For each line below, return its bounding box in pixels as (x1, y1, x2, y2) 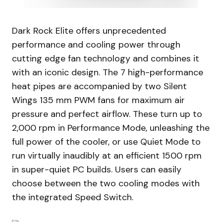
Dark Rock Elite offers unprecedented (12, 25, 166, 37)
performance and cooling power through (12, 39, 180, 51)
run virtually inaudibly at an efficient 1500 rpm (12, 150, 202, 162)
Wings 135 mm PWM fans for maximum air (12, 94, 185, 107)
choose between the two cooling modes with (12, 177, 200, 190)
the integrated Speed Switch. (12, 191, 133, 204)
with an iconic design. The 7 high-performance (12, 66, 203, 79)
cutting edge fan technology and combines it (12, 53, 199, 65)
